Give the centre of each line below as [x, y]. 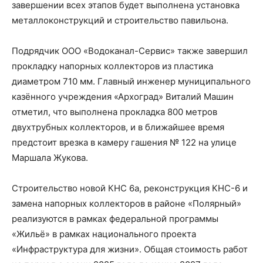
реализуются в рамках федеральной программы [115, 218]
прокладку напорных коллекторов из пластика [112, 66]
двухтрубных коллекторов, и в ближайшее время [118, 127]
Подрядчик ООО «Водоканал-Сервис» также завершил [130, 50]
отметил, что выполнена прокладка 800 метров [114, 112]
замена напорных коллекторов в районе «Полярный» [127, 203]
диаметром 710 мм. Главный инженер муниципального [131, 81]
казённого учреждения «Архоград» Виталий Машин [123, 96]
